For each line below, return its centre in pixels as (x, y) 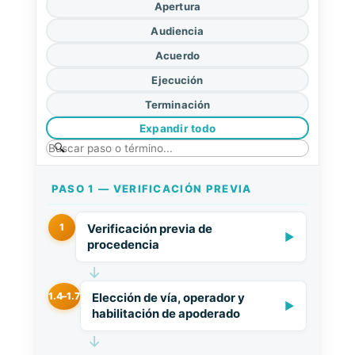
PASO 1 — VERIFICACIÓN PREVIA (151, 189)
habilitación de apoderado (166, 314)
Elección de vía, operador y (168, 298)
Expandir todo (177, 128)
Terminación (177, 104)
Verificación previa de (149, 229)
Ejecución (177, 80)
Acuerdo (177, 55)
